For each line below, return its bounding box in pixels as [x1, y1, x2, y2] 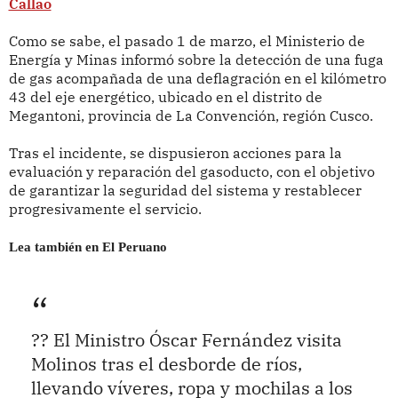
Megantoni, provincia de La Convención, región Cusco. [8, 106, 373, 124]
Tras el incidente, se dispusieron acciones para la [8, 143, 342, 162]
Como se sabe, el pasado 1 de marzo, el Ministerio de [8, 31, 365, 50]
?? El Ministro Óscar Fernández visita [30, 329, 342, 352]
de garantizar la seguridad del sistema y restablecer [8, 180, 362, 199]
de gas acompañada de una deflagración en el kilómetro [8, 68, 386, 87]
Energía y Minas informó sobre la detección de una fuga [8, 50, 384, 68]
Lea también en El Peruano [8, 239, 167, 254]
